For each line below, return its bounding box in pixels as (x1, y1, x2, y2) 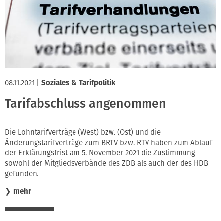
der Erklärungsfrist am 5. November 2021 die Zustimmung (5, 148, 195, 157)
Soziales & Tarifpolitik (41, 78, 115, 87)
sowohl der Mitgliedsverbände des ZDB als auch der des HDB (5, 158, 208, 168)
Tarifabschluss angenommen (5, 96, 166, 111)
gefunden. (5, 169, 38, 178)
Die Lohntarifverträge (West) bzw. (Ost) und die (5, 127, 161, 137)
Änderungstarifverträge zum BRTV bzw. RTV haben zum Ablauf (5, 138, 212, 147)
